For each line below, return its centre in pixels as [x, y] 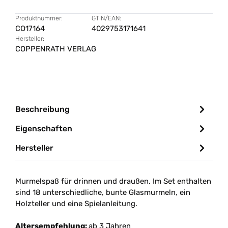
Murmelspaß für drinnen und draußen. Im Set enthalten [113, 181]
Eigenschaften [44, 128]
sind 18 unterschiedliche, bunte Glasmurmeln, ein [103, 192]
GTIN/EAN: [106, 18]
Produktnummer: [39, 18]
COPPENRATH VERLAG [56, 49]
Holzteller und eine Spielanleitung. [76, 204]
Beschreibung [42, 109]
